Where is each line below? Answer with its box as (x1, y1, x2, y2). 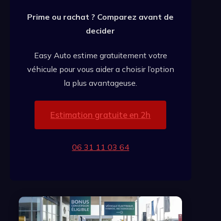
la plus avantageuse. (64, 77, 138, 88)
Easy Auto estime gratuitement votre (34, 50, 167, 60)
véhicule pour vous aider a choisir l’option (27, 64, 174, 74)
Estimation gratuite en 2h (50, 109, 151, 120)
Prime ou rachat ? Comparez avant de (27, 11, 174, 22)
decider (86, 25, 115, 36)
